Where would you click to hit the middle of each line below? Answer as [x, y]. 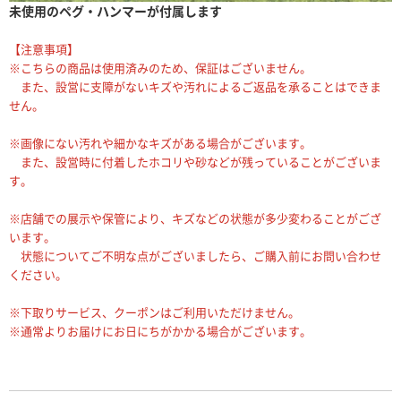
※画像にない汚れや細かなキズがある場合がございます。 [160, 142]
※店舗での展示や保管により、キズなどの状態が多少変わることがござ [195, 218]
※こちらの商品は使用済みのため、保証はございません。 [160, 67]
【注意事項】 [44, 48]
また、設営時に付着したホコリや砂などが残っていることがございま [195, 161]
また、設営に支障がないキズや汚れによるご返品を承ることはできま [195, 86]
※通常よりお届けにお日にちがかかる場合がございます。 [160, 330]
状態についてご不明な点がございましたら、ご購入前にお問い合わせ [195, 255]
